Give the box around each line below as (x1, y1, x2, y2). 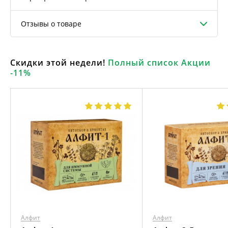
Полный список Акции (108, 57, 211, 68)
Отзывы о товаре (21, 19, 81, 28)
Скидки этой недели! (10, 57, 108, 68)
